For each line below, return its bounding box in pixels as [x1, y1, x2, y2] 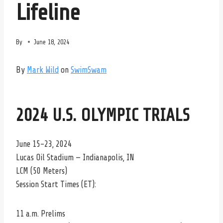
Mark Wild [27, 65, 59, 75]
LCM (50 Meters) [16, 166, 67, 176]
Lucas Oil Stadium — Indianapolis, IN [16, 152, 134, 162]
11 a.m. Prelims [16, 209, 65, 219]
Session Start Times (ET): [16, 179, 96, 189]
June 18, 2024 [34, 38, 70, 46]
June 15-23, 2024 [16, 139, 72, 149]
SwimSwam [71, 65, 107, 75]
